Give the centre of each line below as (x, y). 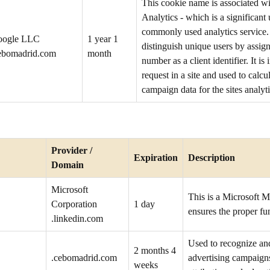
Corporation (74, 204)
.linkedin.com (77, 218)
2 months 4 (155, 250)
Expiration (156, 158)
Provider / (72, 150)
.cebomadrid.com (84, 258)
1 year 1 (103, 39)
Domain (67, 165)
